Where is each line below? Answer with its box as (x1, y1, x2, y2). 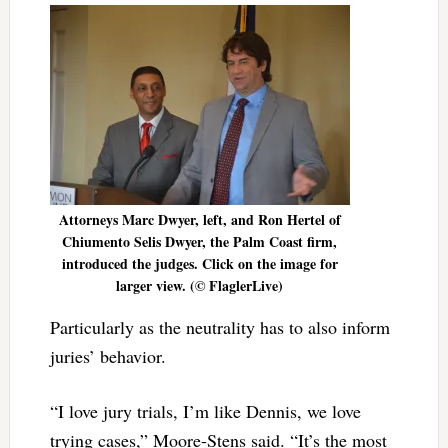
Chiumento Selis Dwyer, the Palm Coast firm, (62, 231, 338, 253)
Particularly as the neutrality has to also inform (49, 315, 390, 340)
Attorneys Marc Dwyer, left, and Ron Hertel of (58, 209, 341, 231)
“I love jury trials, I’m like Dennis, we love (49, 399, 361, 424)
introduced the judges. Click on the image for (61, 253, 338, 275)
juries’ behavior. (49, 344, 166, 369)
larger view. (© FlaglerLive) (116, 275, 284, 297)
